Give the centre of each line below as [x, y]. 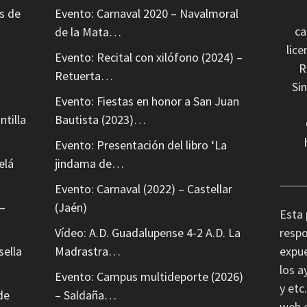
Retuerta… [84, 76]
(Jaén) [71, 208]
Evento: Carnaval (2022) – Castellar [144, 189]
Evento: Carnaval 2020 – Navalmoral [147, 14]
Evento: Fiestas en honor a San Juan [147, 101]
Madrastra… [88, 251]
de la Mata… [88, 32]
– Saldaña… [86, 295]
